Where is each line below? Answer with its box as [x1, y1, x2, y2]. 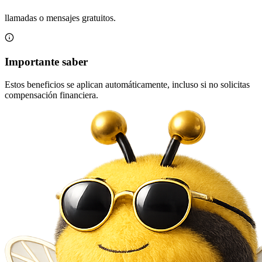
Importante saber [5, 55, 88, 68]
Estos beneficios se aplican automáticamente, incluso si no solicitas [5, 79, 250, 89]
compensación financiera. [5, 89, 98, 100]
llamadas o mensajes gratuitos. [5, 13, 116, 23]
